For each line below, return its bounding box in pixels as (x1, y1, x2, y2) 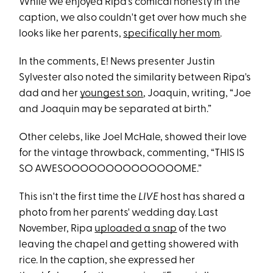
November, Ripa (19, 224, 95, 234)
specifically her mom (123, 29, 221, 39)
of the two (177, 224, 227, 234)
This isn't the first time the (19, 192, 139, 202)
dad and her (19, 88, 80, 99)
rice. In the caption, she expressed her (19, 255, 196, 266)
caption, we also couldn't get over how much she (19, 13, 247, 23)
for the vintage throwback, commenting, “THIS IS (19, 148, 245, 158)
